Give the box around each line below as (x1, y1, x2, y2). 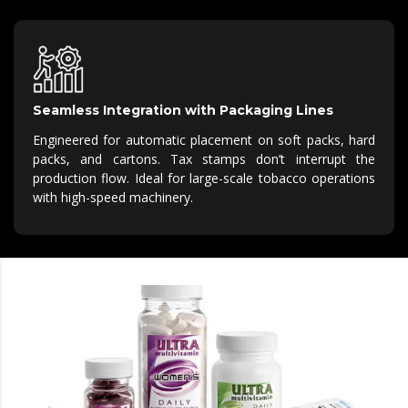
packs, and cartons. (33, 150, 160, 168)
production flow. (33, 169, 130, 188)
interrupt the (285, 150, 376, 168)
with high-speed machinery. (33, 189, 193, 207)
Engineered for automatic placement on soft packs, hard (33, 131, 375, 149)
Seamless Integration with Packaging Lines (33, 102, 333, 119)
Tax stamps (169, 150, 257, 168)
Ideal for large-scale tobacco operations (134, 169, 376, 188)
